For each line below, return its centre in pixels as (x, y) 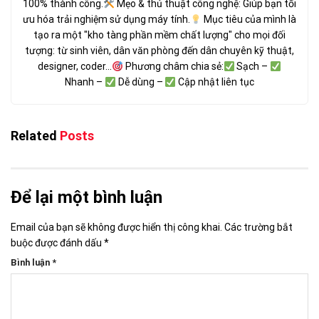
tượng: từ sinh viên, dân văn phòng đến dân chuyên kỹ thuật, (159, 51)
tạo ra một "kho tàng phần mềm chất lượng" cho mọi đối (159, 35)
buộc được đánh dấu (57, 243)
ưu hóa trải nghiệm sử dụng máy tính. (107, 20)
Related (34, 136)
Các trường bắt (258, 228)
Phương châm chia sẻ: (173, 67)
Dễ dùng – (140, 82)
